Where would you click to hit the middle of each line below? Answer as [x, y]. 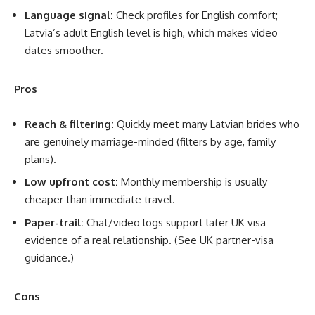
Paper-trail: [54, 222]
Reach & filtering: [69, 124]
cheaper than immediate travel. [100, 200]
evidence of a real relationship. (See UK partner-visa [149, 240]
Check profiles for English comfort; [195, 15]
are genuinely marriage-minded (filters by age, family [150, 141]
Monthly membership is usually [193, 182]
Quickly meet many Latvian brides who [207, 124]
